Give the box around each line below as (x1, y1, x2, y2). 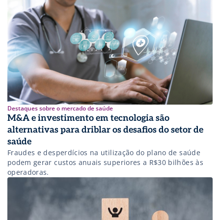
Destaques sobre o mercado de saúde (7, 104, 113, 113)
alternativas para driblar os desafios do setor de (7, 125, 203, 136)
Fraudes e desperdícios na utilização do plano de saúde (7, 148, 200, 158)
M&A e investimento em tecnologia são (7, 113, 169, 124)
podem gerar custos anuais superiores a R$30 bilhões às (7, 158, 203, 167)
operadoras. (7, 167, 49, 177)
